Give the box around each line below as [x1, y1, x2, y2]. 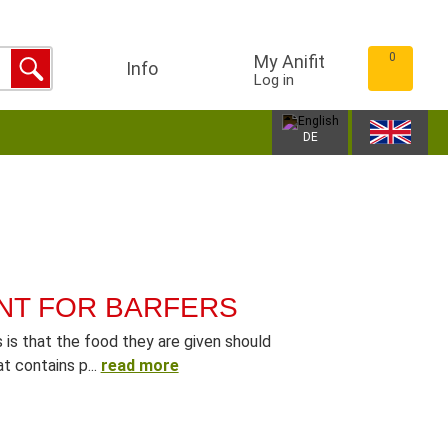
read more [100, 356, 179, 375]
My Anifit [254, 51, 325, 72]
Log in [254, 71, 294, 89]
